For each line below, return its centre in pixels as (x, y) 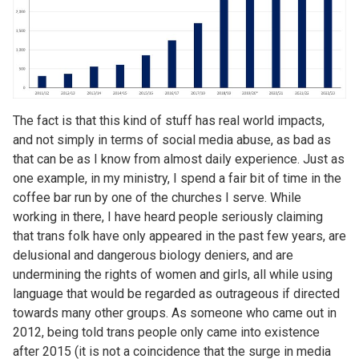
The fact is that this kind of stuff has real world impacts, (169, 120)
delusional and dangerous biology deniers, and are (153, 255)
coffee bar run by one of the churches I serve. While (157, 197)
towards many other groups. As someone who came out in (175, 313)
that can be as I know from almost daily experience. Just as (179, 159)
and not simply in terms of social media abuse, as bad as (172, 139)
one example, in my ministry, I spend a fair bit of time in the (177, 178)
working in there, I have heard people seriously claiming (168, 216)
